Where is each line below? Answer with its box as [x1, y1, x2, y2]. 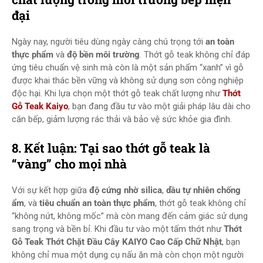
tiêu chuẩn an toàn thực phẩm [39, 198, 155, 208]
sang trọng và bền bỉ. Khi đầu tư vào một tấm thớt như [12, 224, 224, 234]
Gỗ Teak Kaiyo [12, 101, 68, 112]
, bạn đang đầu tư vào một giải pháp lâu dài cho [68, 101, 251, 112]
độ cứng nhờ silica [89, 185, 162, 195]
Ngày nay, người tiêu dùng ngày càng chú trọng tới [12, 36, 205, 47]
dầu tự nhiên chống [166, 185, 241, 195]
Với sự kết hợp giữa [12, 185, 89, 195]
